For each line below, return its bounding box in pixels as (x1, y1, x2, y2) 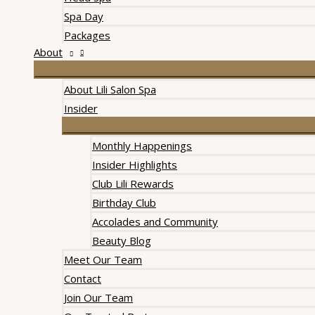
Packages (64, 28, 110, 42)
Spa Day (64, 9, 103, 23)
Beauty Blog (92, 233, 151, 247)
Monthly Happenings (92, 139, 192, 153)
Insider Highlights (92, 157, 177, 172)
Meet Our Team (64, 252, 142, 266)
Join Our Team (64, 290, 133, 304)
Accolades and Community (92, 214, 218, 229)
